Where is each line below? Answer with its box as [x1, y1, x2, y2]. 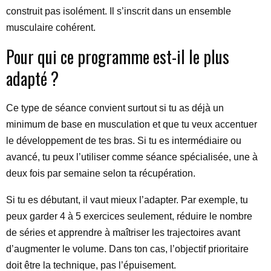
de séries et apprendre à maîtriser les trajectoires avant [6, 227, 240, 238]
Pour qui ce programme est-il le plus [6, 44, 229, 69]
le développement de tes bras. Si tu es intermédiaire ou [6, 135, 241, 146]
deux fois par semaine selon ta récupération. [6, 168, 195, 178]
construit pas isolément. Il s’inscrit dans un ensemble [6, 6, 231, 16]
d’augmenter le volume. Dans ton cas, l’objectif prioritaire [6, 244, 249, 254]
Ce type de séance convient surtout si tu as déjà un [6, 103, 224, 113]
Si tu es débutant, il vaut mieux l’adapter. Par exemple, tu [6, 195, 248, 205]
